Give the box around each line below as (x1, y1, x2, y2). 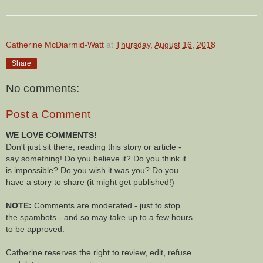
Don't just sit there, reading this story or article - (6, 141, 181, 151)
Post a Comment (6, 107, 90, 120)
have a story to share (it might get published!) (6, 177, 174, 187)
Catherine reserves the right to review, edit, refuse (6, 247, 191, 257)
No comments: (6, 82, 79, 95)
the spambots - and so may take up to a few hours (6, 212, 193, 222)
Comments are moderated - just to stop (32, 200, 180, 210)
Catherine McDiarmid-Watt (6, 40, 104, 50)
